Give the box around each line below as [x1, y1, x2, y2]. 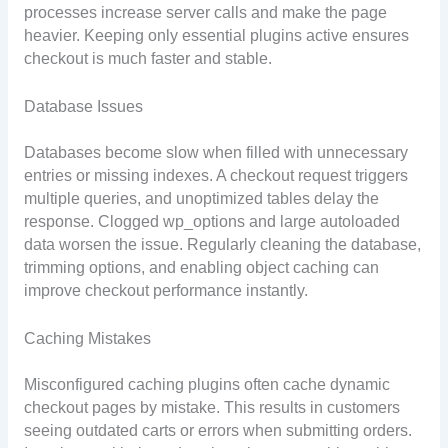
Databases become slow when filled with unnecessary [23, 144, 408, 162]
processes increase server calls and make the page [23, 4, 387, 22]
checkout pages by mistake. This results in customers [23, 399, 400, 417]
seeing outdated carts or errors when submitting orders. [23, 422, 412, 440]
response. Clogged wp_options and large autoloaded [23, 213, 400, 231]
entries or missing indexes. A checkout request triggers [23, 167, 408, 185]
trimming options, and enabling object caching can [23, 259, 379, 277]
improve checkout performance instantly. [23, 282, 308, 300]
